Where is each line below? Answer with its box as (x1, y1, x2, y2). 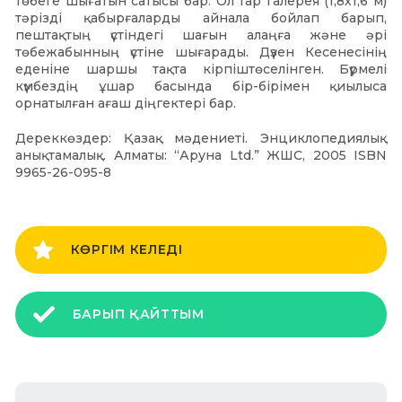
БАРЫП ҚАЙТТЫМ (72, 306, 205, 322)
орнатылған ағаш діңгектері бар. (15, 95, 236, 111)
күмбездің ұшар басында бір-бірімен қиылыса (15, 78, 387, 94)
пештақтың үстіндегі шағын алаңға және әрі (15, 27, 387, 43)
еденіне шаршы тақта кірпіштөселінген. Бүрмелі (15, 61, 387, 77)
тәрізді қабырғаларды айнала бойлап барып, (15, 10, 387, 26)
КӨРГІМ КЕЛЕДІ (70, 241, 183, 258)
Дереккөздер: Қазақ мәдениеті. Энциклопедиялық (15, 130, 387, 146)
